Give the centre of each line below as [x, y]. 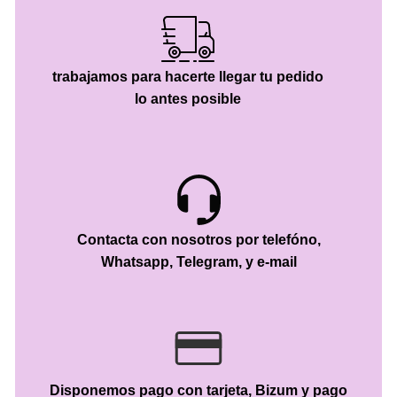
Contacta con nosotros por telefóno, [198, 240]
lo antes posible [188, 99]
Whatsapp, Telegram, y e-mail [198, 262]
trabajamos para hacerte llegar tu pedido [188, 77]
